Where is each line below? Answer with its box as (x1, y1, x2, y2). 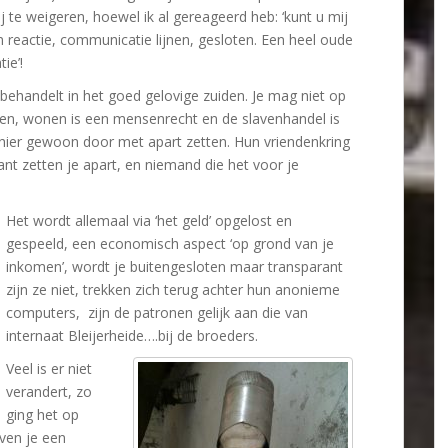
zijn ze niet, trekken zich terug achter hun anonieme (6, 280, 340, 299)
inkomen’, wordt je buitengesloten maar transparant (6, 257, 343, 276)
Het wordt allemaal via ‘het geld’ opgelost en (6, 211, 292, 230)
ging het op (6, 405, 79, 424)
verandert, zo (6, 382, 92, 401)
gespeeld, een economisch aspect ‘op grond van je (6, 234, 334, 253)
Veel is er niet (6, 359, 92, 378)
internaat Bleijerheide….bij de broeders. (6, 326, 258, 345)
